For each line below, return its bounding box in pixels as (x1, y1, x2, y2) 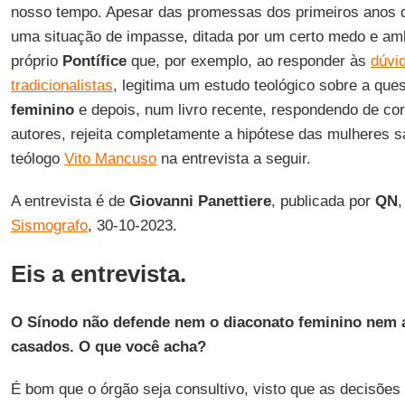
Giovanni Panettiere (128, 193, 271, 210)
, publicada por (270, 193, 375, 210)
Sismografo (10, 217, 88, 234)
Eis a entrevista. (10, 261, 186, 287)
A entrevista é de (10, 193, 129, 210)
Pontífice (61, 52, 127, 70)
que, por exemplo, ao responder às (126, 52, 371, 70)
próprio (10, 52, 62, 70)
